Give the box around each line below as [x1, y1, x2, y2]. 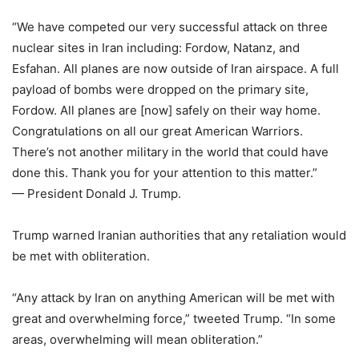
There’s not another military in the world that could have [12, 144, 329, 159]
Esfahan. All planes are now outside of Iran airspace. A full [12, 61, 339, 76]
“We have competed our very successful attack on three [12, 19, 328, 34]
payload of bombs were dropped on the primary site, [12, 82, 309, 97]
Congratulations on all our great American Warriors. [12, 123, 303, 139]
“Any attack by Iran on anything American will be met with [12, 290, 335, 305]
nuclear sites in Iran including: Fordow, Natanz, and [12, 40, 300, 55]
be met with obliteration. [12, 248, 150, 264]
